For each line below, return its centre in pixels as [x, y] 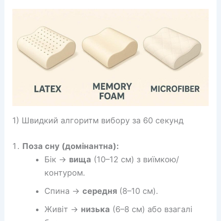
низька [95, 209]
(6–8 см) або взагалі [151, 209]
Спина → [63, 191]
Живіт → [62, 209]
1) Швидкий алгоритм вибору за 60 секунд [98, 121]
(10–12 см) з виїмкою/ [135, 159]
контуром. [65, 172]
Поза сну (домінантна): [71, 146]
